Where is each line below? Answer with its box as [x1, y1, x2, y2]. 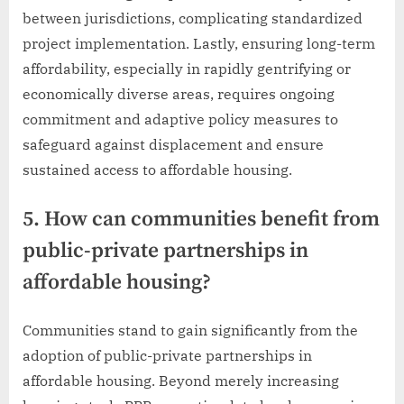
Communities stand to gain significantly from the [23, 320, 358, 339]
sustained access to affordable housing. [23, 160, 292, 179]
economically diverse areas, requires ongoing [23, 84, 335, 103]
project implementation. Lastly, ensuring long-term [23, 33, 375, 52]
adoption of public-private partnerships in [23, 345, 312, 364]
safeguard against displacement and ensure [23, 134, 324, 153]
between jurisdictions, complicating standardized [23, 8, 363, 27]
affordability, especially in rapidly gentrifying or [23, 59, 351, 78]
